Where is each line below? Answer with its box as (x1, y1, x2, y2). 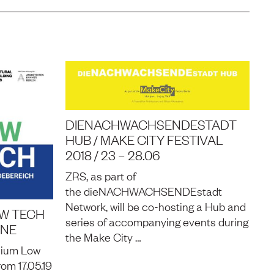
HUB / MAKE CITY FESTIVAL (65, 130, 223, 148)
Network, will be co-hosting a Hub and (65, 198, 246, 213)
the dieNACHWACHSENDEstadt (65, 183, 222, 198)
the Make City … (65, 229, 141, 244)
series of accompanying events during (65, 213, 248, 229)
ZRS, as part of (65, 168, 136, 183)
